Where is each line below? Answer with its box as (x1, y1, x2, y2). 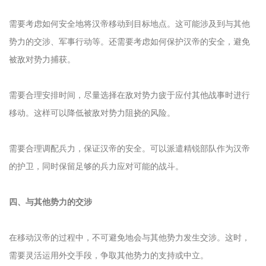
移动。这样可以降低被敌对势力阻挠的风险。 (9, 107, 175, 118)
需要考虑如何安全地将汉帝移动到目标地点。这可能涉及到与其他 (9, 18, 250, 28)
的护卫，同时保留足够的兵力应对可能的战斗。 (9, 161, 183, 171)
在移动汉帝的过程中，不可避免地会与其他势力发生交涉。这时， (9, 232, 250, 242)
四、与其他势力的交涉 (9, 197, 92, 207)
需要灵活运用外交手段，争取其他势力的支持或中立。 (9, 250, 208, 260)
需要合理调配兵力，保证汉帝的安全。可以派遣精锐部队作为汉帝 (9, 143, 250, 153)
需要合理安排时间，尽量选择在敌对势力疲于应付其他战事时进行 (9, 90, 250, 100)
